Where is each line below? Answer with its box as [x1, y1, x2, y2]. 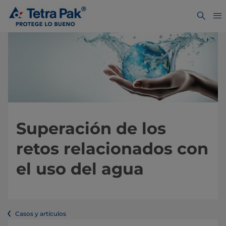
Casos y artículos [15, 210, 66, 218]
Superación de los [16, 119, 166, 139]
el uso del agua [16, 159, 144, 179]
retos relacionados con [16, 139, 208, 159]
